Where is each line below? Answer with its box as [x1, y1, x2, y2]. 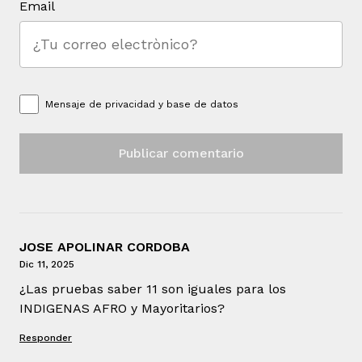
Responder [19, 331, 72, 343]
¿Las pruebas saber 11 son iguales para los [19, 280, 286, 297]
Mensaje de [45, 98, 105, 110]
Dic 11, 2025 [19, 258, 74, 270]
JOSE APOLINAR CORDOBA [19, 238, 190, 255]
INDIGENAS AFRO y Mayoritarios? [19, 300, 225, 316]
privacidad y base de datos [105, 98, 238, 110]
